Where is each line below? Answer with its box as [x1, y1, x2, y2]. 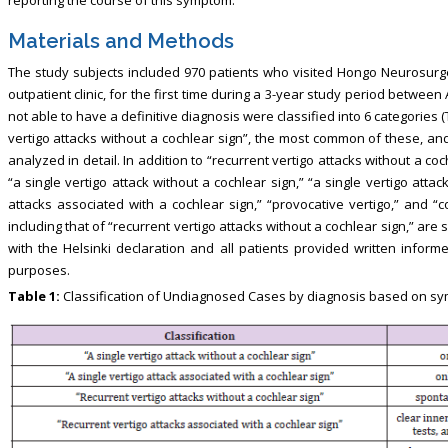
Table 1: [7, 286, 60, 305]
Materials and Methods [7, 28, 234, 53]
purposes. [7, 260, 70, 279]
